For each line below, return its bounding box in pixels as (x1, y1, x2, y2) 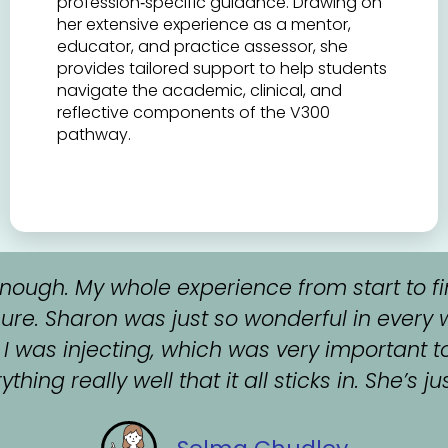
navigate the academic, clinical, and (57, 78, 343, 102)
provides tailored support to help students (57, 56, 388, 80)
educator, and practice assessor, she (57, 34, 349, 58)
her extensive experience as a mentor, (57, 12, 352, 36)
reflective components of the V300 (57, 100, 331, 124)
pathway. (57, 122, 132, 146)
